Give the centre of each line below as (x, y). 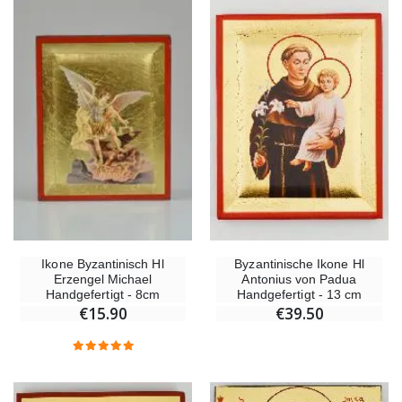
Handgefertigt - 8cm (103, 295)
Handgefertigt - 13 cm (299, 295)
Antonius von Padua (299, 280)
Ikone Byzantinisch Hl (103, 264)
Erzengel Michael (103, 280)
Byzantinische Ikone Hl (299, 264)
